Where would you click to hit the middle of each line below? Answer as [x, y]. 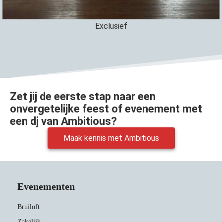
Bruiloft [28, 207]
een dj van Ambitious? [63, 121]
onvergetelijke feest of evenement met [106, 109]
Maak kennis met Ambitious [111, 138]
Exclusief [111, 26]
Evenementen [46, 186]
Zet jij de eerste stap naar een [83, 96]
